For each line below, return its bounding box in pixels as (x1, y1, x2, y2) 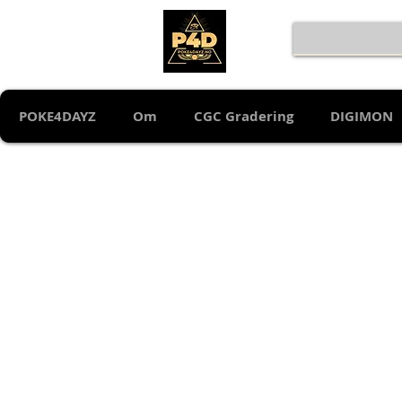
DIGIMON (330, 107, 393, 127)
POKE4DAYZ (18, 107, 96, 127)
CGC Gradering (194, 107, 293, 127)
